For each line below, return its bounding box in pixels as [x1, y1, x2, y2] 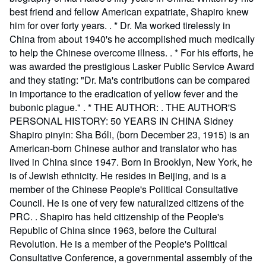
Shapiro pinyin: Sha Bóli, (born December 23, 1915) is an [9, 128, 249, 141]
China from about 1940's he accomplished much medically [9, 32, 255, 46]
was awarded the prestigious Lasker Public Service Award [9, 59, 254, 73]
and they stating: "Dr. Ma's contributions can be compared [9, 73, 250, 87]
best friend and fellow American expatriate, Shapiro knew [9, 5, 249, 18]
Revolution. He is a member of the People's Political [9, 237, 227, 251]
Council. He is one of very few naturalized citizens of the [9, 196, 244, 210]
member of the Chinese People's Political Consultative [9, 182, 238, 196]
